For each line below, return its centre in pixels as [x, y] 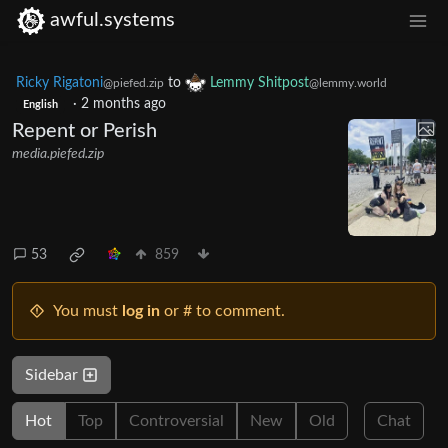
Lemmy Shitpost [259, 82]
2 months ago [123, 103]
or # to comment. [222, 311]
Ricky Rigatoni [59, 82]
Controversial [176, 421]
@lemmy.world [348, 82]
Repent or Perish [84, 130]
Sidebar [53, 375]
